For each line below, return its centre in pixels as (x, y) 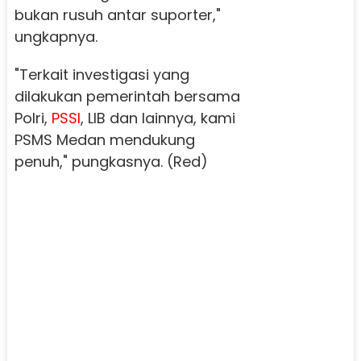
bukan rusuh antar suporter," (117, 15)
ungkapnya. (56, 37)
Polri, (33, 118)
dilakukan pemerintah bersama (127, 97)
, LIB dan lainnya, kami (158, 118)
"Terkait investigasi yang (102, 75)
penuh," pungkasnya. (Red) (111, 162)
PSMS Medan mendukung (104, 140)
